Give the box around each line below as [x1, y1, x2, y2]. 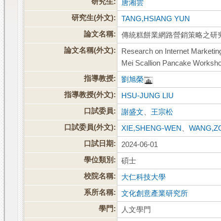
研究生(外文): [72, 14, 116, 22]
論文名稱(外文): [64, 46, 116, 55]
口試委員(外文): [64, 123, 116, 132]
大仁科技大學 [121, 173, 166, 182]
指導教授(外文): [64, 91, 116, 99]
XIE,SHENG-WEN [121, 124, 182, 133]
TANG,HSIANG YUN [121, 15, 190, 23]
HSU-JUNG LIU [121, 92, 174, 100]
